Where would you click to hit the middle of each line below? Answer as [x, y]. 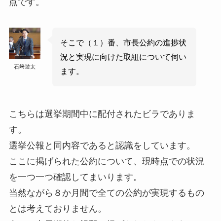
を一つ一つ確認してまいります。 [75, 177]
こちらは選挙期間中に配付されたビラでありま [102, 114]
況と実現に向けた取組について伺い [124, 56]
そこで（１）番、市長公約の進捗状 [124, 42]
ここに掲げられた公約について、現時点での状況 [106, 161]
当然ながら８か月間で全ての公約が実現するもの [106, 193]
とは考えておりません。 [57, 208]
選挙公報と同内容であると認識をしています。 [102, 145]
